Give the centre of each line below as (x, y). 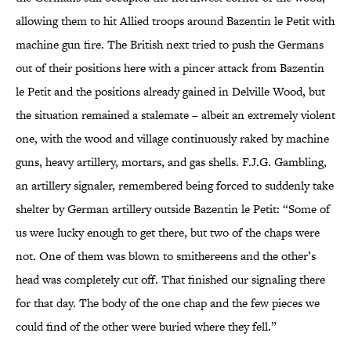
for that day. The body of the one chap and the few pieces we (168, 303)
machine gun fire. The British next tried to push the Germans (170, 45)
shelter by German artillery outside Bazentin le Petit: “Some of (173, 209)
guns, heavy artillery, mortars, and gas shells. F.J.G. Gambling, (171, 162)
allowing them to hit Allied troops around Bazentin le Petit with (175, 21)
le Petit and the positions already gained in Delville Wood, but (170, 92)
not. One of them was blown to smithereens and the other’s (166, 256)
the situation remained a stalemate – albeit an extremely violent (175, 115)
